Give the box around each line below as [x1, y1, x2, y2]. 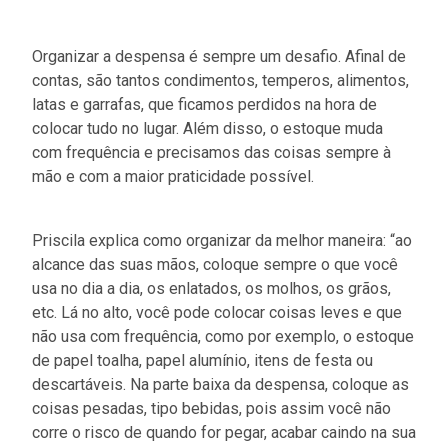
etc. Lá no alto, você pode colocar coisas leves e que [32, 302, 402, 322]
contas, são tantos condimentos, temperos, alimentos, [32, 70, 409, 90]
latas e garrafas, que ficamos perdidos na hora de [32, 94, 377, 114]
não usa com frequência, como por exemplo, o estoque [32, 326, 414, 346]
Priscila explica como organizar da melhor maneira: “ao [32, 230, 412, 250]
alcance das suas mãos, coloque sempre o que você [32, 254, 398, 274]
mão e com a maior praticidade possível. [32, 166, 314, 186]
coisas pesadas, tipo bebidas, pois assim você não [32, 398, 391, 418]
